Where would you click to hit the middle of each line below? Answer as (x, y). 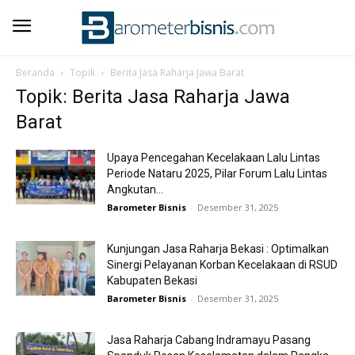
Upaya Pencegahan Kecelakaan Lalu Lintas (214, 158)
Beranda (35, 73)
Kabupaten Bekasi (152, 281)
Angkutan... (135, 189)
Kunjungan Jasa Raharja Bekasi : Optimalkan (218, 249)
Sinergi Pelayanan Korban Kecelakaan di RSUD (222, 265)
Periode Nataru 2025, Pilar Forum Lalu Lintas (217, 174)
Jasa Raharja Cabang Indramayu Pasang (209, 340)
